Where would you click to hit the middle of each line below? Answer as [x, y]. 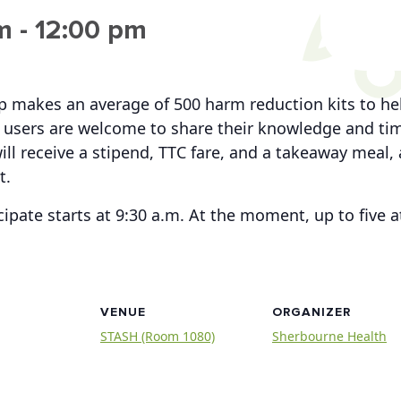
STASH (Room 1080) [158, 337]
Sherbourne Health [329, 337]
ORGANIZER [311, 312]
